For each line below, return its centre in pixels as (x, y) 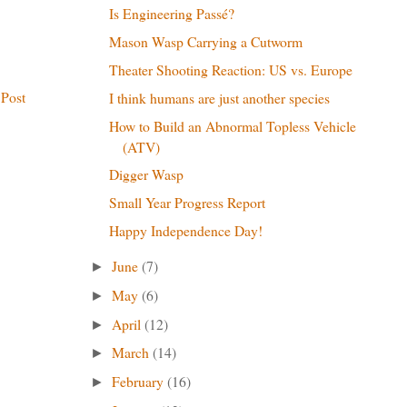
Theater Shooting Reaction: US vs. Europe (230, 69)
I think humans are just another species (219, 97)
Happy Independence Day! (185, 231)
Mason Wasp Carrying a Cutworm (205, 42)
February (140, 382)
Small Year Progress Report (187, 203)
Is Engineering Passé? (171, 14)
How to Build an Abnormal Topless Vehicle (232, 125)
